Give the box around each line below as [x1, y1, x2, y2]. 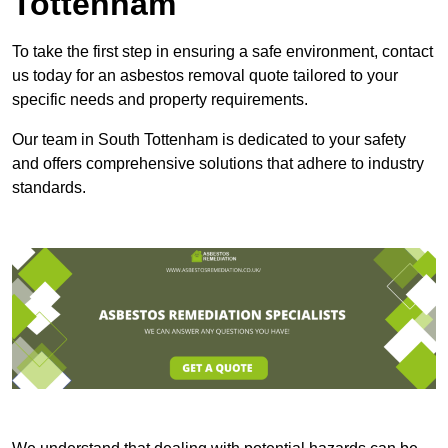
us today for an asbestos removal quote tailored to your [12, 66, 398, 84]
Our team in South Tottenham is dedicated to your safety [12, 130, 406, 148]
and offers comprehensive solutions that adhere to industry [12, 154, 424, 172]
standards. [12, 178, 86, 196]
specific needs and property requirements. [12, 90, 308, 108]
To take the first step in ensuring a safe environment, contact [12, 42, 433, 60]
